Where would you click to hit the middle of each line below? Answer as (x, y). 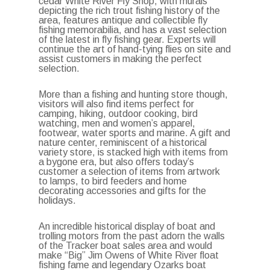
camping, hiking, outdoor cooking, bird (118, 114)
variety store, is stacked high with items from (133, 152)
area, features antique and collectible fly (123, 20)
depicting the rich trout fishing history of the (130, 11)
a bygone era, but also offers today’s (117, 162)
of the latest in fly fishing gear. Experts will (127, 39)
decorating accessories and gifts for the (123, 191)
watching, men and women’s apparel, (117, 123)
